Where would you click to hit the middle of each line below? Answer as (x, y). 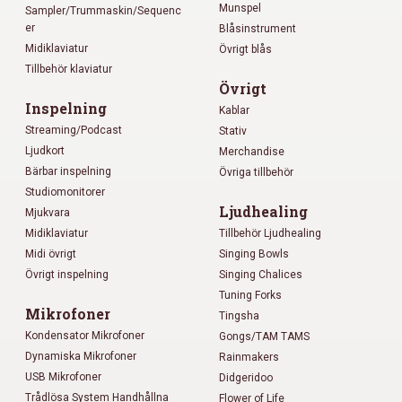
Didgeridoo (246, 377)
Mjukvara (48, 212)
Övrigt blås (245, 49)
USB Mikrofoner (63, 376)
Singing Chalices (261, 274)
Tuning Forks (250, 295)
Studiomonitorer (65, 192)
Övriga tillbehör (256, 172)
